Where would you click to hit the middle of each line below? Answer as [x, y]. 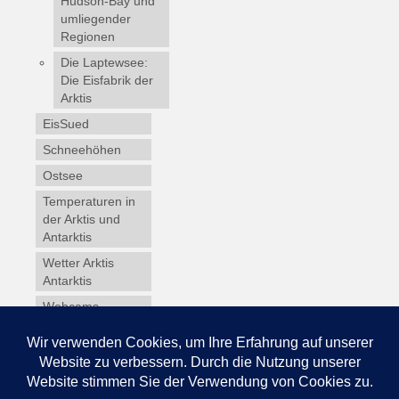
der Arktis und [81, 220]
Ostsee [63, 176]
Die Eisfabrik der [107, 81]
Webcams [71, 307]
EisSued [66, 124]
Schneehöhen [82, 150]
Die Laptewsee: [104, 63]
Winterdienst [78, 358]
